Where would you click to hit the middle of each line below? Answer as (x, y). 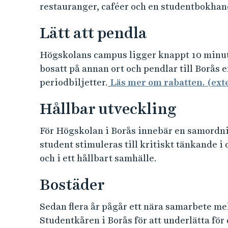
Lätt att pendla (93, 33)
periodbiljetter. (74, 82)
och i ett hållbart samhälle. (98, 158)
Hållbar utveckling (108, 109)
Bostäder (72, 184)
